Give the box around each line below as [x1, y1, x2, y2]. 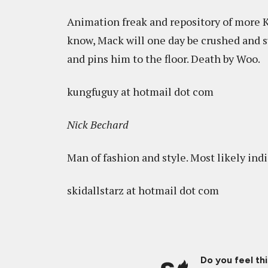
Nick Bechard [67, 117, 129, 132]
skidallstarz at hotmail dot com [67, 183, 219, 197]
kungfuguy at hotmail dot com [67, 84, 214, 99]
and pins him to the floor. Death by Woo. [67, 51, 260, 66]
